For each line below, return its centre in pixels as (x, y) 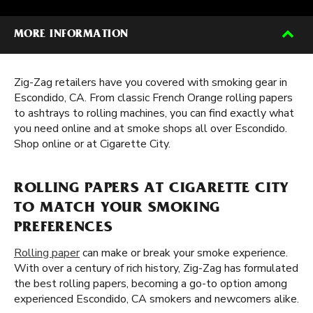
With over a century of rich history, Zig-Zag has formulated (156, 268)
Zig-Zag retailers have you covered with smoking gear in (151, 82)
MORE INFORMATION (71, 35)
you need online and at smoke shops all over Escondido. (151, 129)
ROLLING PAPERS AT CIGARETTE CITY (152, 189)
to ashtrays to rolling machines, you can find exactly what (154, 113)
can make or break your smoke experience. (184, 253)
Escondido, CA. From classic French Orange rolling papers (153, 98)
